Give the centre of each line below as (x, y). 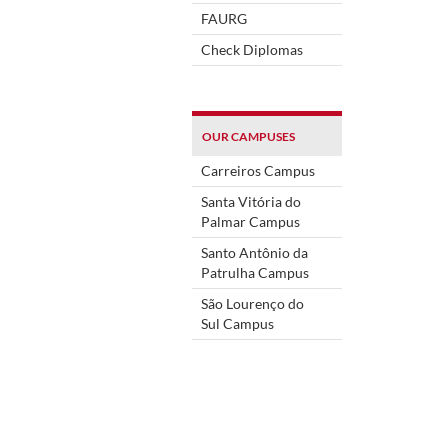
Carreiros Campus (258, 170)
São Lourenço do (252, 303)
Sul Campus (237, 323)
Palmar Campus (250, 221)
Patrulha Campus (255, 272)
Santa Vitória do (251, 201)
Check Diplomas (252, 49)
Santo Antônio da (254, 252)
